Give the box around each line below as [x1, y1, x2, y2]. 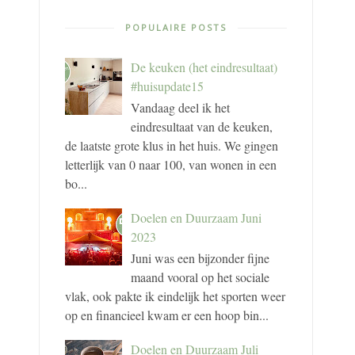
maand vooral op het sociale [131, 268, 270, 285]
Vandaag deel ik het [131, 98, 231, 116]
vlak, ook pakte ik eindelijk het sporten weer [64, 287, 285, 304]
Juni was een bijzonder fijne [131, 249, 270, 266]
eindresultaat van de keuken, [131, 117, 273, 135]
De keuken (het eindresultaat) [131, 58, 278, 75]
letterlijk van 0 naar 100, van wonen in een [64, 155, 277, 173]
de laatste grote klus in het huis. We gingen [64, 136, 278, 154]
